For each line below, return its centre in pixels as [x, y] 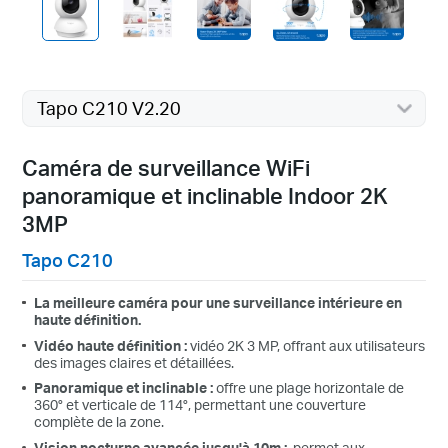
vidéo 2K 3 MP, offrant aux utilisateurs [308, 345]
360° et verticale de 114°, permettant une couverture [200, 405]
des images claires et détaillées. [134, 362]
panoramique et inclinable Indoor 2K [205, 195]
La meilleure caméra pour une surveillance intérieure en [218, 302]
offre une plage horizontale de [310, 388]
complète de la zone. [99, 422]
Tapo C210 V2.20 [108, 107]
